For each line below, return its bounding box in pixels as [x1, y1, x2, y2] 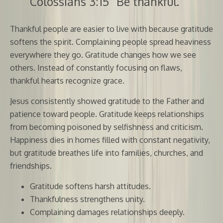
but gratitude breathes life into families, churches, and [10, 147, 203, 158]
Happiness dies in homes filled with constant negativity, [10, 134, 210, 145]
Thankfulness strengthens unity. [30, 194, 145, 204]
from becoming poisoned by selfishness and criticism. [10, 121, 203, 132]
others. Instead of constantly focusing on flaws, [10, 62, 182, 73]
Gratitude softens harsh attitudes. [30, 181, 151, 191]
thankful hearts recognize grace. [10, 75, 124, 86]
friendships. [10, 160, 52, 171]
